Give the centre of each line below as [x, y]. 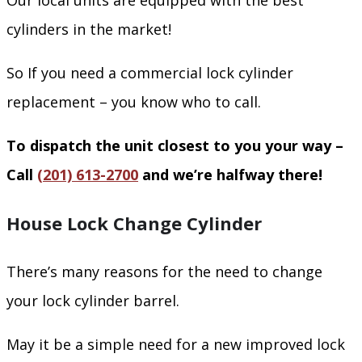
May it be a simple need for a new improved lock [176, 345]
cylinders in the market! [89, 29]
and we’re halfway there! [230, 175]
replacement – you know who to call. [134, 102]
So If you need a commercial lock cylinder [150, 73]
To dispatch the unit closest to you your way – [175, 146]
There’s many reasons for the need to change [164, 272]
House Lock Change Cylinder [134, 223]
